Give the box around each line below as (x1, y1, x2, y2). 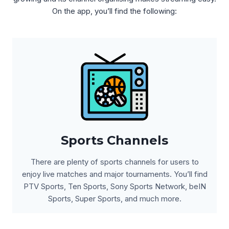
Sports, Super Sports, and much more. (48, 194, 181, 203)
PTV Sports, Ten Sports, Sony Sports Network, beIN (23, 181, 206, 191)
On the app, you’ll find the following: (52, 6, 177, 16)
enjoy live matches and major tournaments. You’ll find (21, 169, 208, 179)
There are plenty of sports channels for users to (30, 157, 199, 167)
